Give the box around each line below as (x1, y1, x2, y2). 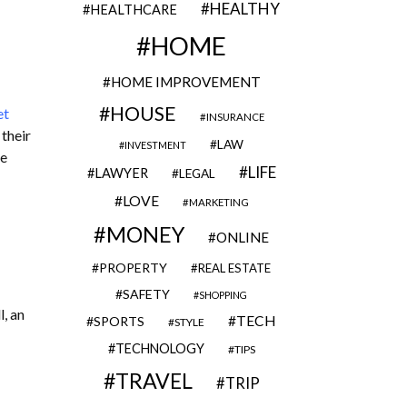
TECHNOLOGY (114, 341, 204, 356)
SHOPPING (199, 289, 247, 301)
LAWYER (94, 165, 148, 181)
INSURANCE (205, 111, 264, 123)
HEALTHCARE (90, 2, 177, 17)
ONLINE (216, 229, 269, 245)
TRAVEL (114, 368, 193, 393)
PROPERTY (99, 260, 167, 275)
